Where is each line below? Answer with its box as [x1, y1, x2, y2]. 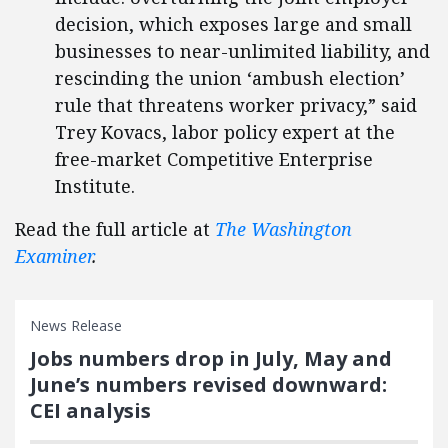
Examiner [15, 244, 92, 268]
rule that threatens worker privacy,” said [55, 93, 417, 117]
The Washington [215, 217, 352, 241]
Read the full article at [15, 217, 215, 241]
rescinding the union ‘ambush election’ [55, 66, 405, 90]
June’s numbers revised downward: [30, 371, 387, 398]
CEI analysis [30, 397, 151, 424]
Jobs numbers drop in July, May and [30, 345, 392, 372]
